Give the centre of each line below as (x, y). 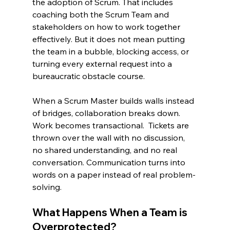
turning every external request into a (103, 63)
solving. (47, 187)
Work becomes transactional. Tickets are (111, 125)
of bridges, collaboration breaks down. (107, 113)
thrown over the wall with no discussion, (109, 137)
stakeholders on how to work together (107, 26)
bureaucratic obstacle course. (88, 76)
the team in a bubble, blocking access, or (111, 51)
